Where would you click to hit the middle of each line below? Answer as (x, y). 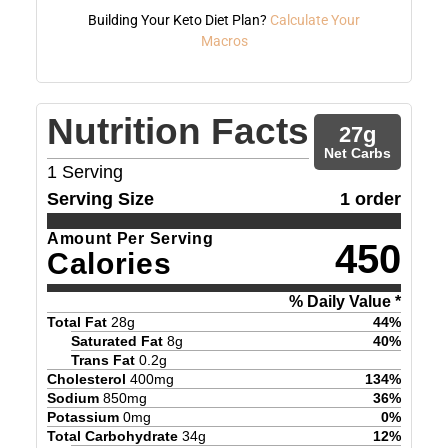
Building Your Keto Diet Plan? (179, 19)
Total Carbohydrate (112, 435)
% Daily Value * (345, 301)
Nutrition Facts (177, 131)
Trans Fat (102, 359)
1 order (371, 198)
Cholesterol (86, 378)
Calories (109, 263)
